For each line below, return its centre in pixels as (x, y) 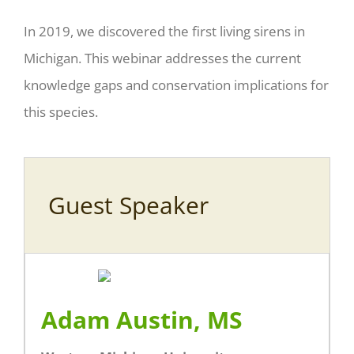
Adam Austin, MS (142, 320)
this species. (60, 112)
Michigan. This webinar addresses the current (162, 58)
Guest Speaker (128, 205)
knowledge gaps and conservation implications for (176, 85)
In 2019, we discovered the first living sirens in (164, 32)
